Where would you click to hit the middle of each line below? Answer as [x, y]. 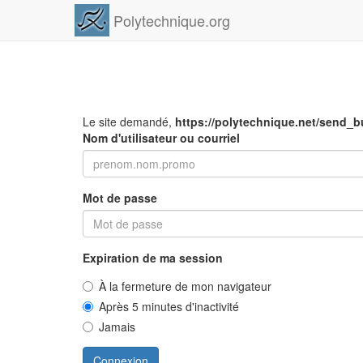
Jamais [117, 327]
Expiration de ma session [153, 258]
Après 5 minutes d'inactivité [169, 306]
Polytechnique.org [172, 20]
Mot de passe [120, 198]
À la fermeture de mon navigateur [185, 286]
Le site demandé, [129, 122]
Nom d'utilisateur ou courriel [161, 138]
